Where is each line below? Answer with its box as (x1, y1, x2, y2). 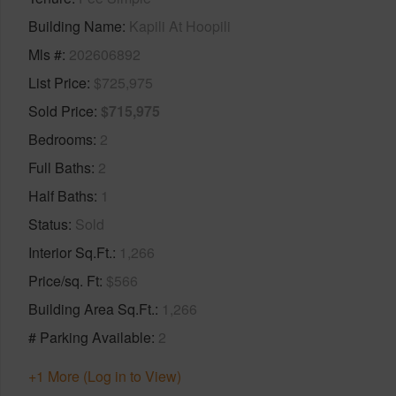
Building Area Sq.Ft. (28, 298, 155, 319)
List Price (28, 72, 87, 93)
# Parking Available (28, 326, 151, 347)
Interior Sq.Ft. (28, 241, 112, 263)
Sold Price (28, 100, 94, 121)
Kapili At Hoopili (129, 15, 231, 36)
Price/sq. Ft (28, 270, 99, 291)
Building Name (28, 15, 122, 36)
